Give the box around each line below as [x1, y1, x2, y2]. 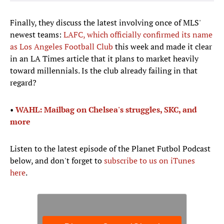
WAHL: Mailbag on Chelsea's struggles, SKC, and [15, 104, 197, 115]
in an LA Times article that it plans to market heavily [10, 53, 198, 64]
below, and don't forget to [10, 155, 104, 166]
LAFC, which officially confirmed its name [63, 29, 212, 40]
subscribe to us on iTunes [104, 155, 195, 166]
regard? [10, 77, 36, 88]
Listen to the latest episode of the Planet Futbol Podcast [10, 143, 210, 154]
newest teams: [10, 29, 63, 40]
